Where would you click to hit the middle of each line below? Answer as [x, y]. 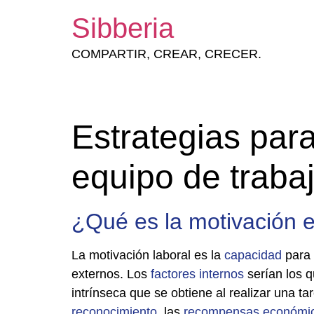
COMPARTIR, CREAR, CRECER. [166, 54]
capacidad [253, 255]
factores [173, 274]
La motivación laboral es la [148, 255]
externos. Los [111, 274]
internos [221, 274]
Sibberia [123, 28]
